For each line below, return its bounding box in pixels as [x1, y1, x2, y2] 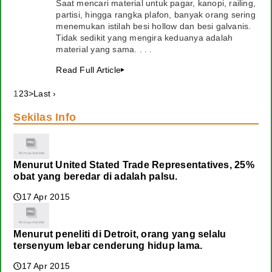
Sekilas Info [13, 111, 76, 123]
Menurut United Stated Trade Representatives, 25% [13, 160, 254, 170]
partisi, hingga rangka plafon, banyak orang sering [56, 10, 256, 19]
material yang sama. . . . [56, 44, 152, 54]
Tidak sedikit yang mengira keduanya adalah [56, 33, 233, 42]
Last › [33, 89, 56, 98]
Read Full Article [56, 65, 121, 75]
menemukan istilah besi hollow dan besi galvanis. [56, 21, 251, 31]
